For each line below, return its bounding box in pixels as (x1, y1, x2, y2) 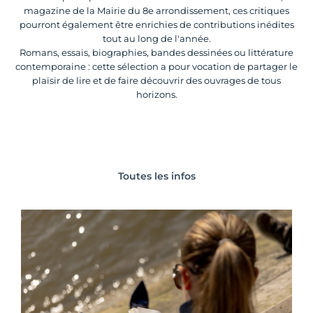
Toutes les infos (117, 170, 196, 182)
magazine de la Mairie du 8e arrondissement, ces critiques (24, 5, 289, 16)
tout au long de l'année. (102, 33, 211, 44)
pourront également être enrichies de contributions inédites (19, 19, 294, 30)
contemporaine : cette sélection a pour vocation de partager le (15, 61, 298, 72)
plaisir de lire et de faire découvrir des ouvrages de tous (32, 75, 281, 86)
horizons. (136, 89, 177, 100)
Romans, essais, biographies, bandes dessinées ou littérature (20, 47, 293, 58)
